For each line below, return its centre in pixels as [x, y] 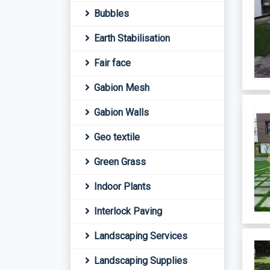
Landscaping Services [140, 236]
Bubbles [110, 14]
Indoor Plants [121, 187]
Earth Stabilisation [131, 38]
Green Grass [119, 162]
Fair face [111, 63]
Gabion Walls [120, 112]
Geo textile [116, 137]
